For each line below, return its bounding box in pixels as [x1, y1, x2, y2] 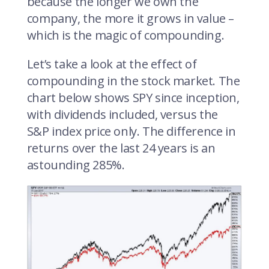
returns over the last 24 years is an [26, 139, 216, 156]
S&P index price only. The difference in [26, 122, 236, 139]
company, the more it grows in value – [26, 10, 234, 26]
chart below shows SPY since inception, [26, 89, 240, 106]
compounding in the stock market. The [26, 72, 240, 89]
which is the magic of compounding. [26, 26, 225, 43]
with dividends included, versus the [26, 106, 218, 122]
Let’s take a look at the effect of [26, 55, 197, 72]
